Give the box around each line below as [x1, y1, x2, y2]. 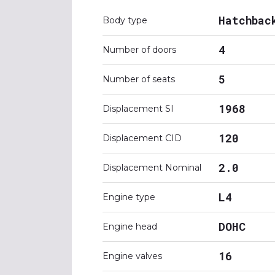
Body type [103, 15, 147, 26]
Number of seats [103, 74, 175, 85]
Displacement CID [103, 133, 182, 144]
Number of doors [103, 44, 176, 55]
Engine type [103, 192, 155, 203]
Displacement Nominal [103, 162, 201, 173]
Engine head [103, 221, 157, 232]
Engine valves [103, 250, 162, 261]
